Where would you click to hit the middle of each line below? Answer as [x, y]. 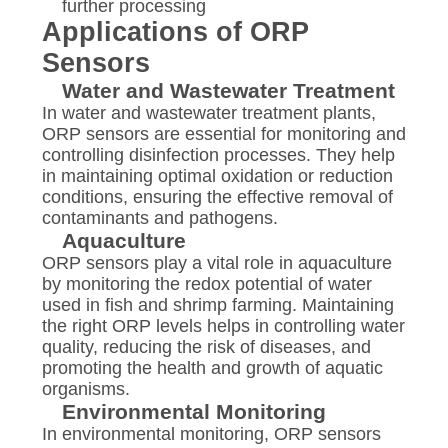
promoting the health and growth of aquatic [212, 367]
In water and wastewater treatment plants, [208, 112]
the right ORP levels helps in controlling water [223, 325]
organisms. [85, 388]
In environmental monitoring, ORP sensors [211, 433]
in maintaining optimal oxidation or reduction [217, 175]
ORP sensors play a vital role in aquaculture [216, 262]
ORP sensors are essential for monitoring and [223, 133]
